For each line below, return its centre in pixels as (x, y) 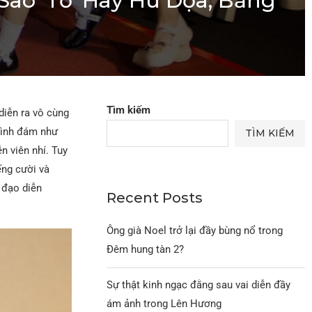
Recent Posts (155, 197)
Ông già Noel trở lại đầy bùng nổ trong (195, 230)
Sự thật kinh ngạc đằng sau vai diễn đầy (199, 284)
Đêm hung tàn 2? (146, 249)
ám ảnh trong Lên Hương (164, 303)
